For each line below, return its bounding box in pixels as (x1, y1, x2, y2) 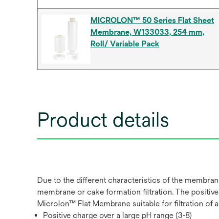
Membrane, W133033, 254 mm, (90, 27, 204, 37)
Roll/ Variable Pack (90, 39, 159, 48)
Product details (37, 108, 169, 131)
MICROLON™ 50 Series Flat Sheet (90, 16, 214, 25)
